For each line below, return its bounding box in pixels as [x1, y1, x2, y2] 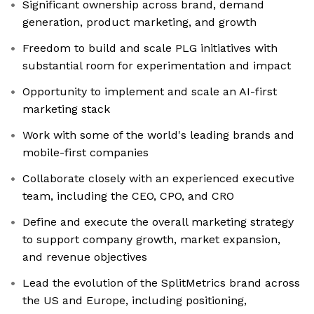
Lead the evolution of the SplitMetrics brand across [22, 276, 300, 290]
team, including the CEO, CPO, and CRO [22, 189, 234, 203]
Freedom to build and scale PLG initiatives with [22, 41, 278, 55]
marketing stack [22, 102, 110, 116]
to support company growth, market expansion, [22, 233, 280, 247]
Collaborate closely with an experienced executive [22, 172, 294, 186]
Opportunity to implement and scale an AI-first [22, 85, 277, 99]
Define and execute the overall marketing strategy [22, 215, 294, 229]
